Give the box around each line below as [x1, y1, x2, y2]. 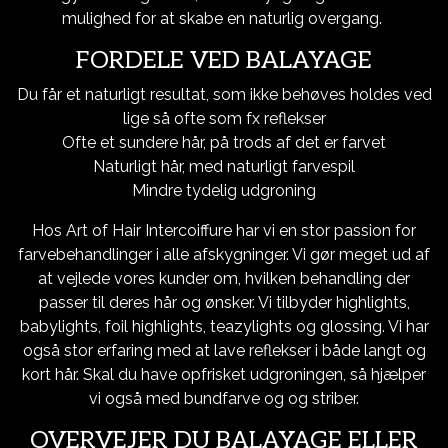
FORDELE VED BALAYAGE [76, 46, 372, 75]
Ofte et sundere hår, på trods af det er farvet [62, 133, 386, 152]
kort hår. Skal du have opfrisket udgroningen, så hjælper [22, 365, 426, 384]
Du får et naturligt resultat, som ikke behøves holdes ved [16, 85, 432, 104]
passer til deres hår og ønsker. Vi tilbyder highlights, [38, 293, 410, 312]
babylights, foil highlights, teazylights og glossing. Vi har [19, 317, 429, 336]
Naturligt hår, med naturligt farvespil [93, 157, 355, 176]
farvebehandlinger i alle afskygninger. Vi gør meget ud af [18, 245, 430, 264]
